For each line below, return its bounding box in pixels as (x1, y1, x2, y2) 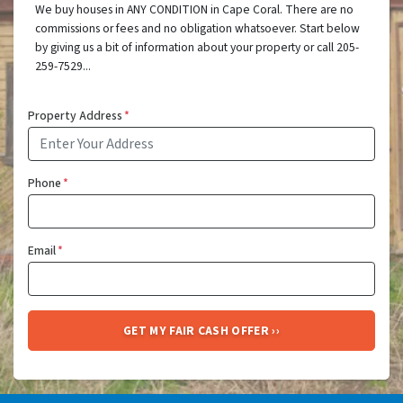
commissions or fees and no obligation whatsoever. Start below (35, 20, 360, 38)
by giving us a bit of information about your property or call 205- (35, 39, 359, 57)
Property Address (28, 107, 122, 125)
